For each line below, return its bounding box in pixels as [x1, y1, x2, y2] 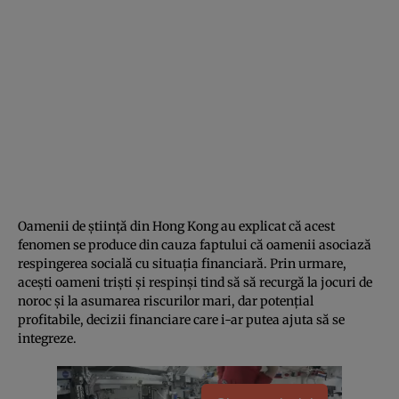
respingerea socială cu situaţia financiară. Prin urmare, [18, 255, 346, 272]
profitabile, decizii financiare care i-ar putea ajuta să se [18, 311, 345, 328]
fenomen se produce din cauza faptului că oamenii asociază [18, 236, 371, 253]
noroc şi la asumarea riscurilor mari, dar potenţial [18, 292, 313, 309]
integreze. [18, 330, 79, 346]
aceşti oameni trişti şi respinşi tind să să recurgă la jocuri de [18, 273, 372, 290]
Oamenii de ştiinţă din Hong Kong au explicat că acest [18, 217, 335, 234]
